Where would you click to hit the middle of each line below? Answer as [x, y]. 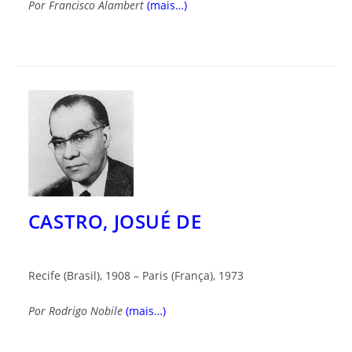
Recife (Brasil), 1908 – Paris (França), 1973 [136, 275]
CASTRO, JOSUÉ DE [115, 221]
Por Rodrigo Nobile [75, 310]
